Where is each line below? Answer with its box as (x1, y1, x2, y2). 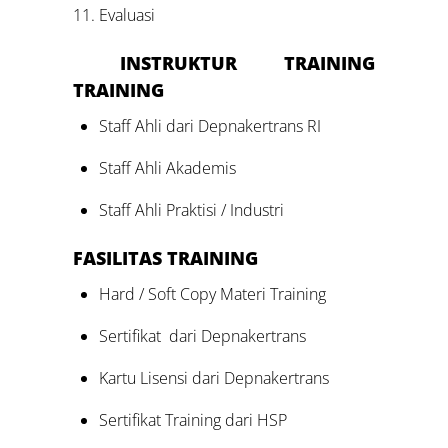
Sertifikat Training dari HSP (98, 409, 287, 432)
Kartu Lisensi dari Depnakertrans (98, 367, 329, 390)
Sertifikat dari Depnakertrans (98, 325, 306, 348)
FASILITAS (73, 246, 168, 271)
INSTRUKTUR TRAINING (120, 51, 375, 76)
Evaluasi (98, 3, 155, 26)
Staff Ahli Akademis (98, 157, 236, 180)
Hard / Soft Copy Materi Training (98, 283, 326, 306)
